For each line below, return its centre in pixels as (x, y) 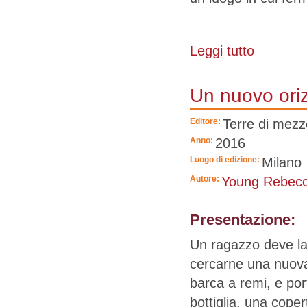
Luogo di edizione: (226, 160)
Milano (282, 163)
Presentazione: (245, 220)
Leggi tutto (222, 51)
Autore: (206, 179)
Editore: (206, 122)
